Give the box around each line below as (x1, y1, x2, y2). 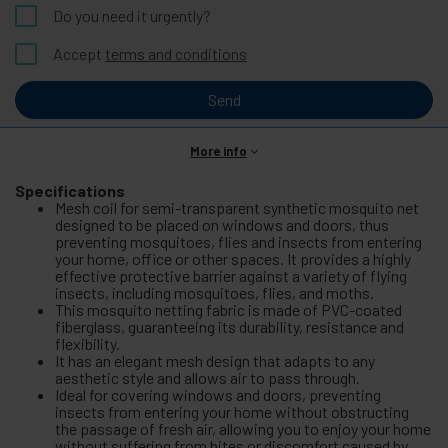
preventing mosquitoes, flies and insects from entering (55, 231, 422, 251)
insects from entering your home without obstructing (55, 401, 409, 421)
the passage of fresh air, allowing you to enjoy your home (55, 418, 431, 438)
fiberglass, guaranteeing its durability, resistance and (55, 316, 404, 336)
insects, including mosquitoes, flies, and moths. (55, 282, 374, 302)
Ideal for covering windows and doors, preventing (55, 384, 381, 404)
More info (190, 142, 247, 159)
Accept (53, 43, 105, 63)
